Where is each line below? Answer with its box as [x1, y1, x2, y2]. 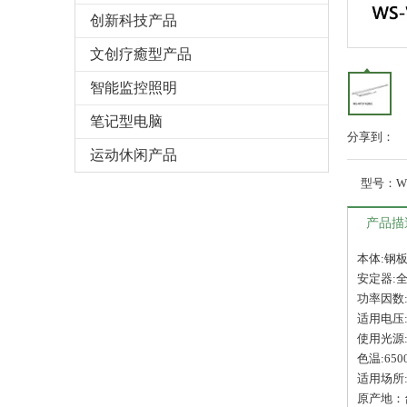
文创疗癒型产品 [90, 46, 192, 63]
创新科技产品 [90, 13, 177, 29]
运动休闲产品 [90, 147, 177, 164]
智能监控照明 [90, 80, 177, 96]
